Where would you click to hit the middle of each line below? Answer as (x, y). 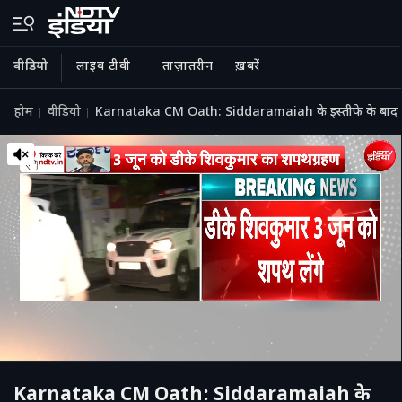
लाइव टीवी (104, 67)
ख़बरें (247, 67)
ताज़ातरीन (188, 67)
